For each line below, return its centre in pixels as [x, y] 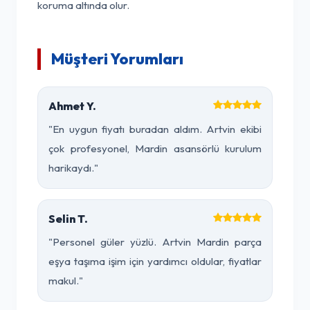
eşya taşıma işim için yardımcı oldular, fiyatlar [155, 261]
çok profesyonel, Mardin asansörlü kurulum [155, 148]
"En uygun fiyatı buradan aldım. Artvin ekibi [155, 129]
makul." [66, 281]
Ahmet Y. [72, 106]
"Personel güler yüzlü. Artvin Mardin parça [155, 242]
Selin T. [68, 219]
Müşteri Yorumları [117, 59]
